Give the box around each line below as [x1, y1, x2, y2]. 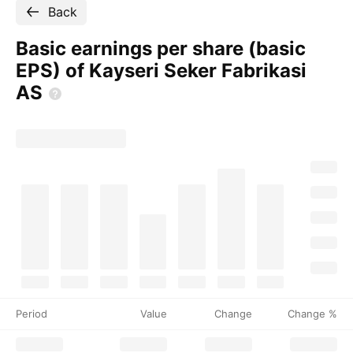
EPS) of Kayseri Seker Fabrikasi [16, 59, 307, 82]
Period [16, 307, 47, 320]
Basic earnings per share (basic [16, 37, 306, 60]
